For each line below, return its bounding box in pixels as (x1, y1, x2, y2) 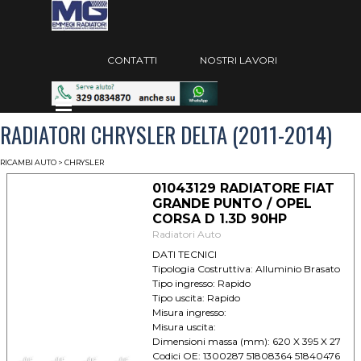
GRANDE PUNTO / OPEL (151, 196, 312, 211)
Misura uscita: (151, 321, 216, 333)
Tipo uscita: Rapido (151, 292, 240, 304)
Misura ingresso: (151, 306, 226, 318)
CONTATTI (107, 54, 157, 66)
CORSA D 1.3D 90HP (151, 211, 287, 226)
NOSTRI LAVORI (200, 54, 277, 66)
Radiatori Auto (151, 228, 221, 240)
